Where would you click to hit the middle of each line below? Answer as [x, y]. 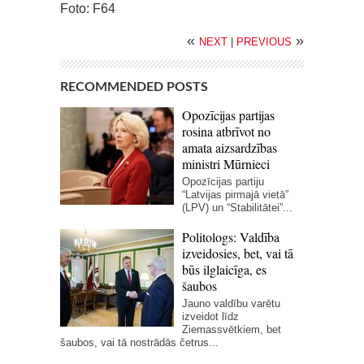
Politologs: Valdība [231, 237]
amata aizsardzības [230, 148]
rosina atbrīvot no [226, 132]
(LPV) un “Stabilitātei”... [237, 208]
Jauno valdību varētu [231, 304]
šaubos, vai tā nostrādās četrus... [139, 343]
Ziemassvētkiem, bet [232, 330]
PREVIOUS [264, 42]
